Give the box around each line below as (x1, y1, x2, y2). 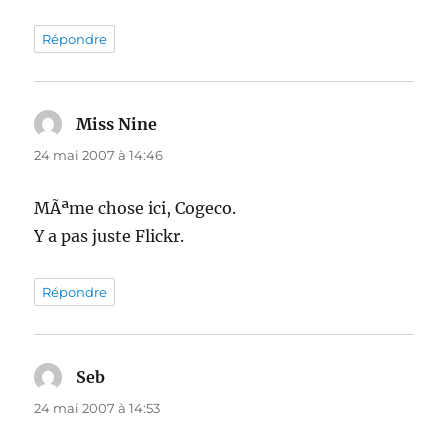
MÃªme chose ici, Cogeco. (34, 198, 237, 219)
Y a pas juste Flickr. (34, 226, 185, 247)
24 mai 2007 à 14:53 (34, 400, 161, 417)
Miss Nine (76, 114, 158, 135)
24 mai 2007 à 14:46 (34, 147, 164, 164)
